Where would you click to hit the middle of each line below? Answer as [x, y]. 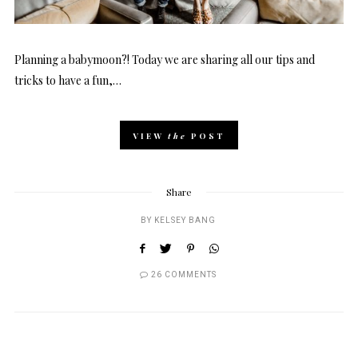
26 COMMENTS [184, 274]
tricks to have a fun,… [68, 80]
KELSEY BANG [185, 220]
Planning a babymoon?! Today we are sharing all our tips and [165, 59]
